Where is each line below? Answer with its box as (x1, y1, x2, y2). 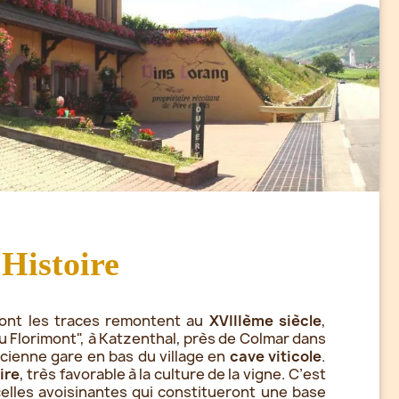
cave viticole (229, 346, 322, 366)
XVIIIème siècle (208, 310, 322, 330)
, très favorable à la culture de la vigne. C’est (20, 363, 326, 384)
